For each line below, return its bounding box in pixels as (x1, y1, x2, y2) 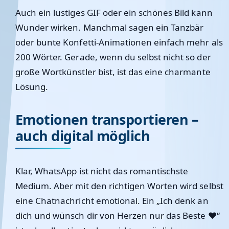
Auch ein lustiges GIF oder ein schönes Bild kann (15, 7, 213, 18)
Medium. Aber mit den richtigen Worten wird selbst (15, 180, 223, 192)
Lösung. (15, 81, 49, 93)
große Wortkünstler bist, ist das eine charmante (15, 66, 211, 78)
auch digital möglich (15, 126, 150, 145)
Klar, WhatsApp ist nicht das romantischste (15, 165, 189, 177)
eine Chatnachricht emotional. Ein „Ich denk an (15, 195, 209, 207)
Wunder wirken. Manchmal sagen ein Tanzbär (15, 21, 204, 33)
